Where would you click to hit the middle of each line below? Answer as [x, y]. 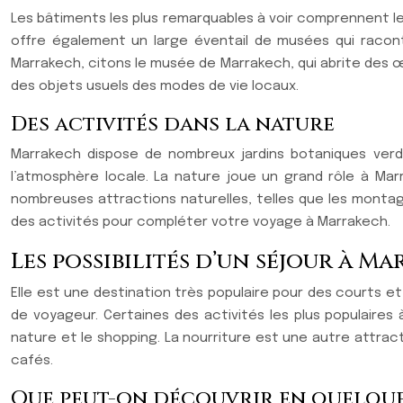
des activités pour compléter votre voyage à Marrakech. [201, 222]
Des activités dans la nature [173, 125]
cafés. [32, 361]
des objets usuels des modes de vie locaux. [155, 86]
